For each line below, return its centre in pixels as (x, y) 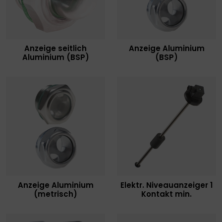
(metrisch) (55, 194)
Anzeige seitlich (55, 48)
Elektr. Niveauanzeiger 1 (166, 185)
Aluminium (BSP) (55, 57)
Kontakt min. (166, 194)
